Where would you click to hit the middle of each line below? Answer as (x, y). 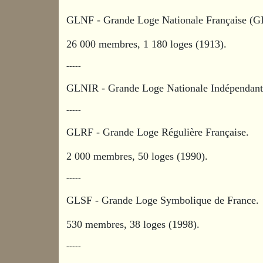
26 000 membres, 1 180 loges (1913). (147, 44)
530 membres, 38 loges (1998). (133, 224)
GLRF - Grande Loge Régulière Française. (159, 132)
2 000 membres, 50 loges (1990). (137, 156)
